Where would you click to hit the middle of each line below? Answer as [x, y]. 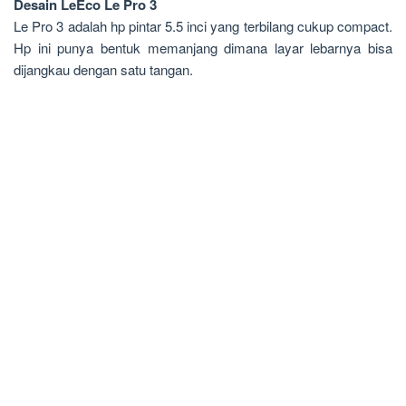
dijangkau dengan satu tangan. [103, 69]
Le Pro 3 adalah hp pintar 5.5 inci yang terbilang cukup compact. [203, 26]
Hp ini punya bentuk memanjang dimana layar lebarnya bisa [203, 48]
